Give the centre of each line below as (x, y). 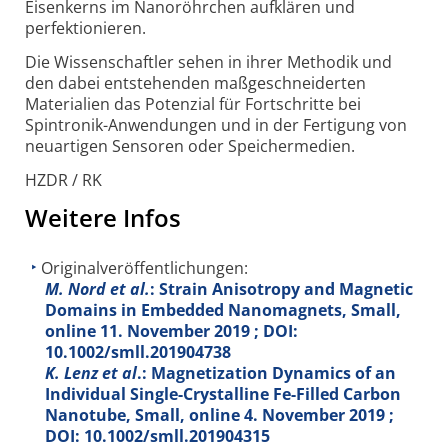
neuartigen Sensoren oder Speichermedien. (190, 145)
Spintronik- (66, 124)
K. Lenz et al (91, 373)
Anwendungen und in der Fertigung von (257, 124)
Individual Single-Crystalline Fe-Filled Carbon (223, 394)
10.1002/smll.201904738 (138, 352)
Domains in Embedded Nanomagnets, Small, (223, 310)
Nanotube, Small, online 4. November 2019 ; (219, 415)
